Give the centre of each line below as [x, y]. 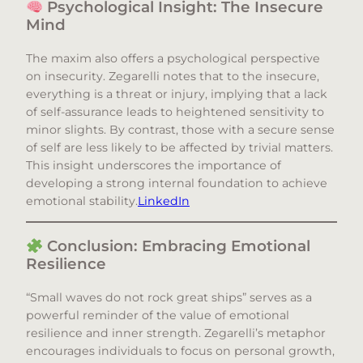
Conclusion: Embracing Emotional [177, 246]
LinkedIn [164, 201]
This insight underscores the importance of [154, 165]
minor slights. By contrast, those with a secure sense [180, 129]
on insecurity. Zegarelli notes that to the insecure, [173, 76]
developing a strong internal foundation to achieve [177, 183]
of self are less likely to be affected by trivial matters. [179, 147]
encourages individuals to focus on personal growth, [180, 350]
